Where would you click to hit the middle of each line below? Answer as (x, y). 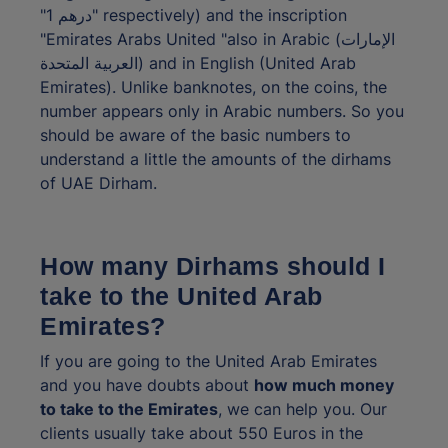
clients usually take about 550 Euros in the (201, 433)
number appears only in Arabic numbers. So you (222, 111)
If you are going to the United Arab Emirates (208, 361)
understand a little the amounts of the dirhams (215, 159)
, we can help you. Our (302, 409)
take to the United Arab (181, 296)
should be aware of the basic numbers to (195, 135)
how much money (324, 385)
